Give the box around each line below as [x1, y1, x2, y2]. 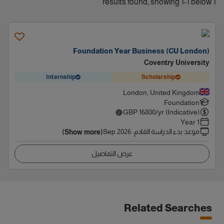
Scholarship [141, 73, 175, 80]
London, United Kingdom [123, 88, 199, 96]
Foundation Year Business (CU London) [73, 47, 209, 55]
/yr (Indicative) [155, 108, 199, 116]
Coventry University [144, 58, 209, 66]
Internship [46, 73, 75, 80]
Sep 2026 [103, 127, 131, 135]
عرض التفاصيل [91, 149, 133, 157]
